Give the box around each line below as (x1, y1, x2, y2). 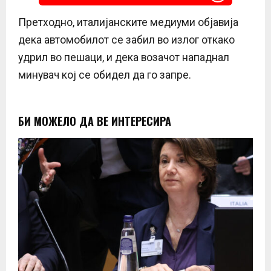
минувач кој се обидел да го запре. (18, 68, 191, 81)
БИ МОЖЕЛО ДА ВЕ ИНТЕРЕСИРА (18, 113, 171, 129)
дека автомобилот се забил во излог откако (18, 33, 235, 46)
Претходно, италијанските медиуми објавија (18, 16, 238, 28)
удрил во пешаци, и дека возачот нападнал (18, 51, 229, 64)
